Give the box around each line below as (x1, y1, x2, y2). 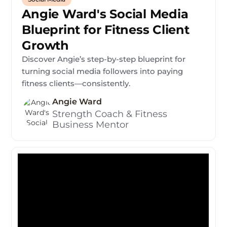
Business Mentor (52, 119, 129, 131)
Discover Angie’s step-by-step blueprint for (22, 54, 186, 64)
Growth (22, 38, 69, 53)
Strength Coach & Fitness (52, 108, 168, 120)
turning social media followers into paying (22, 66, 183, 77)
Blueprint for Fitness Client (22, 22, 190, 37)
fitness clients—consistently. (22, 79, 131, 89)
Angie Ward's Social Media (22, 7, 188, 22)
